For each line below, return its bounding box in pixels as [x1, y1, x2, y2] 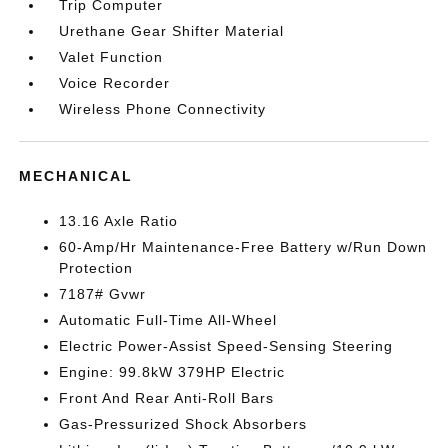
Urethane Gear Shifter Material [59, 23, 285, 39]
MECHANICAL [19, 168, 134, 184]
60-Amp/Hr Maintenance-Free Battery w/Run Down [59, 239, 428, 255]
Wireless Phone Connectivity [59, 101, 267, 117]
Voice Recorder [59, 75, 171, 91]
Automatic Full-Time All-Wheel [59, 312, 278, 328]
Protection [59, 260, 134, 276]
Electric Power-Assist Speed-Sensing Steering [59, 338, 394, 354]
